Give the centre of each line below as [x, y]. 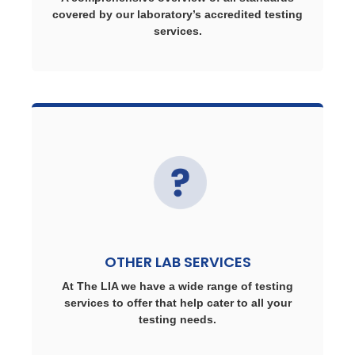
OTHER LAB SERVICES [177, 262]
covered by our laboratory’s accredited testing [177, 14]
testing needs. [177, 319]
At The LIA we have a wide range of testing [177, 286]
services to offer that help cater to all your [177, 303]
